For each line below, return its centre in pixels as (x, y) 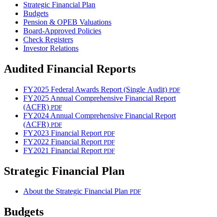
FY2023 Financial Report (63, 133)
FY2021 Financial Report (63, 150)
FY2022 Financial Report (63, 141)
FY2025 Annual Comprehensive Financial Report (100, 98)
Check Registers (48, 39)
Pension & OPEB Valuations (67, 22)
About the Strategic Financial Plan (77, 191)
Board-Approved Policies (62, 31)
